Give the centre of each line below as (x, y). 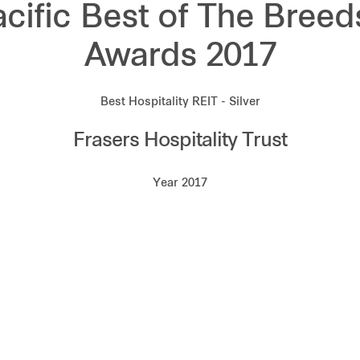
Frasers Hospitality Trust (180, 141)
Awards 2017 (180, 58)
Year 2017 (180, 184)
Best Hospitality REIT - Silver (180, 102)
